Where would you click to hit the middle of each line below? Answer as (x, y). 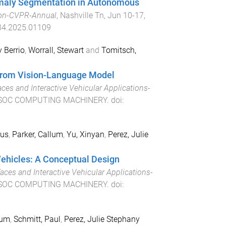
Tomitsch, (119, 50)
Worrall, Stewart (56, 50)
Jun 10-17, (126, 15)
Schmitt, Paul (37, 219)
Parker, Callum (37, 135)
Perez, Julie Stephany (102, 219)
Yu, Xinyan (85, 135)
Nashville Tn (82, 15)
